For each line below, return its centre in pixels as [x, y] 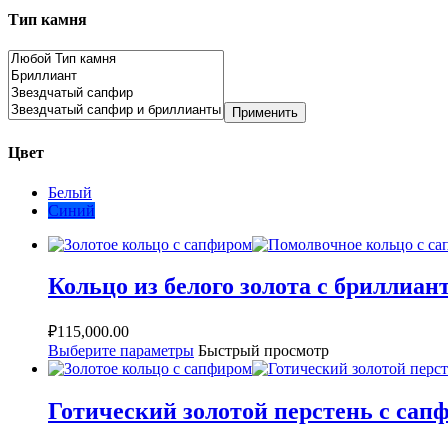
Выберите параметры [121, 351]
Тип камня [47, 19]
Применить [265, 112]
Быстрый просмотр [263, 351]
